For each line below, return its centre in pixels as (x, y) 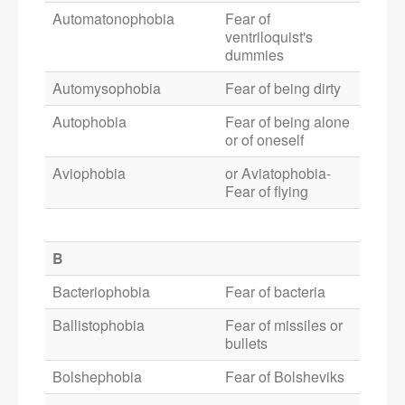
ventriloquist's (269, 37)
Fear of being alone (287, 122)
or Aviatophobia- (278, 174)
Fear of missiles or (284, 325)
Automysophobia (107, 89)
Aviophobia (89, 174)
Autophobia (89, 122)
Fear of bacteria (275, 292)
